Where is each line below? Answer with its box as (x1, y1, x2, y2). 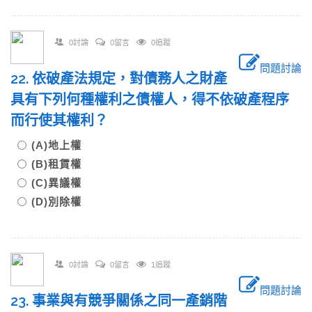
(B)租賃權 (31, 158, 93, 170)
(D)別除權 (31, 196, 81, 208)
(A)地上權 (31, 139, 93, 151)
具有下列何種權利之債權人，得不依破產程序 (10, 91, 289, 108)
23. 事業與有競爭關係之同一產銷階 (10, 292, 227, 309)
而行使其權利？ (10, 112, 122, 129)
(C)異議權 (31, 177, 93, 189)
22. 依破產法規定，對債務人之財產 (10, 70, 227, 87)
